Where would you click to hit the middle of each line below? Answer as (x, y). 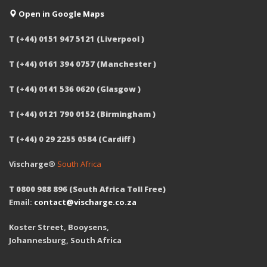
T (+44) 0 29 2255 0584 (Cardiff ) (72, 139)
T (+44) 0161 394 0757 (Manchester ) (83, 64)
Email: (21, 202)
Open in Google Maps (60, 14)
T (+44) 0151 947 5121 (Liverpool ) (77, 39)
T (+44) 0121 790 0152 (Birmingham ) (82, 114)
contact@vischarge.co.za (85, 202)
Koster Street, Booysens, (59, 227)
